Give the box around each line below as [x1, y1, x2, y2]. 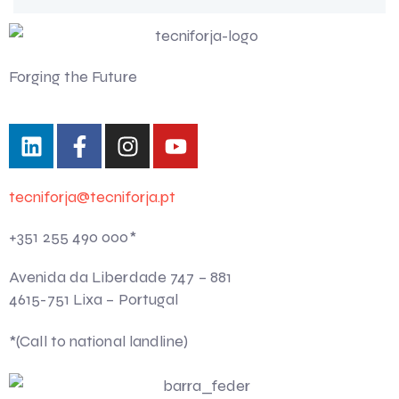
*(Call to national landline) [9, 331, 188, 352]
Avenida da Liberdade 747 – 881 [9, 267, 232, 288]
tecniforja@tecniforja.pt [9, 187, 176, 208]
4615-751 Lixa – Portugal [9, 289, 179, 310]
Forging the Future [9, 67, 137, 87]
